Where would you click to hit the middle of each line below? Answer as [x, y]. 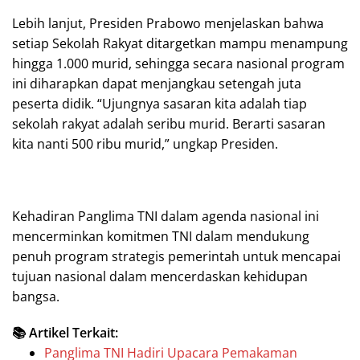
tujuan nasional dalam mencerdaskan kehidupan [160, 276]
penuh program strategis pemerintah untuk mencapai [176, 256]
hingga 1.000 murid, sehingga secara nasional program [178, 63]
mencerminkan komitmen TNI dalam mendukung [161, 236]
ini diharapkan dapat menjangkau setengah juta [157, 83]
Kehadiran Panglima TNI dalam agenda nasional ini [166, 216]
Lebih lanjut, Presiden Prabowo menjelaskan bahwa [168, 23]
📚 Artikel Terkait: [65, 332]
